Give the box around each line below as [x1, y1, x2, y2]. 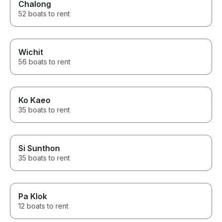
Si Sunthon [18, 143, 60, 154]
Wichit [18, 47, 43, 57]
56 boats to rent [18, 57, 70, 66]
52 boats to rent [18, 9, 70, 18]
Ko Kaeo [18, 95, 51, 106]
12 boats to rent [18, 202, 68, 211]
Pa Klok [18, 191, 47, 202]
